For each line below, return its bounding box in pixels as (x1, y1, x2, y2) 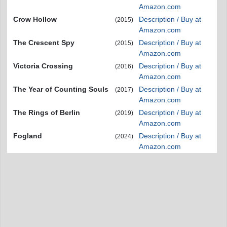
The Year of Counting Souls (13, 85, 108, 93)
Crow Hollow (13, 15, 57, 23)
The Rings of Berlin (13, 108, 80, 117)
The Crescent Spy (13, 38, 74, 47)
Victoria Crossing (13, 61, 73, 70)
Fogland (13, 131, 42, 140)
